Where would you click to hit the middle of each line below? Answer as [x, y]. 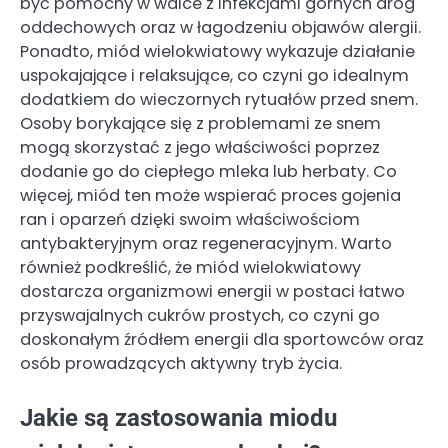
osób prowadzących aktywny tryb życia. [181, 364]
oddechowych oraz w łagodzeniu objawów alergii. [220, 28]
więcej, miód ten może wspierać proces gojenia [210, 196]
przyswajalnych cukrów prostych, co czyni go [200, 316]
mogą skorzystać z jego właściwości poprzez [200, 148]
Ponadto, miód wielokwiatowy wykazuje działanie [217, 52]
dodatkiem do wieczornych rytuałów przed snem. [219, 100]
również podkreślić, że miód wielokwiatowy [190, 268]
